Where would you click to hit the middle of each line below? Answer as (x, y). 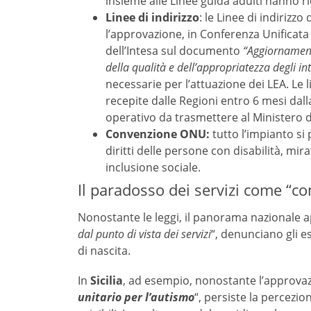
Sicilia (107, 281)
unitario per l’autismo (136, 297)
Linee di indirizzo (152, 17)
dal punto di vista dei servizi (144, 234)
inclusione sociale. (153, 167)
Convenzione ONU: (158, 134)
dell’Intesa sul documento (174, 51)
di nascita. (104, 251)
